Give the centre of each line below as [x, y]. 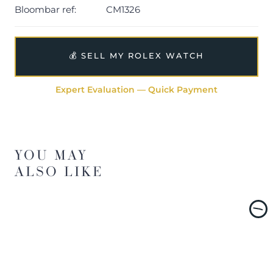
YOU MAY [51, 155]
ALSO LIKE [59, 171]
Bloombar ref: [45, 10]
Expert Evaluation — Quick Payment [136, 90]
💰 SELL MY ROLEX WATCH [136, 56]
